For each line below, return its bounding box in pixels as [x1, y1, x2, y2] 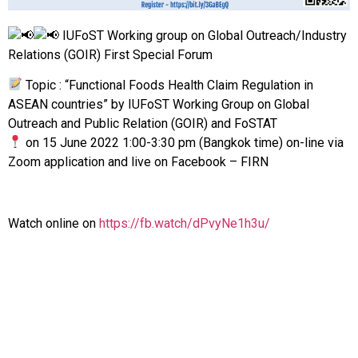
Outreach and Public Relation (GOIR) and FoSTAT [8, 115, 277, 131]
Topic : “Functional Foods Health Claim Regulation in [22, 77, 314, 93]
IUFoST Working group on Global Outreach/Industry [59, 27, 347, 43]
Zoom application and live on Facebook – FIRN [8, 153, 268, 169]
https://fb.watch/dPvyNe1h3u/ [99, 215, 270, 231]
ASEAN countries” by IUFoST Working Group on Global [8, 96, 309, 112]
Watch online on [8, 215, 99, 231]
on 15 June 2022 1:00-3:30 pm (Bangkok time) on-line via [22, 134, 344, 150]
